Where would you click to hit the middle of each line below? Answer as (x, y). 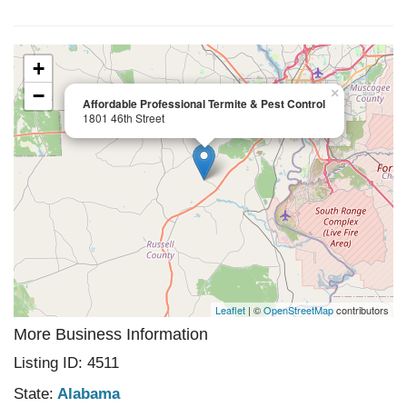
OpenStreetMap (298, 310)
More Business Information (111, 334)
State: (34, 394)
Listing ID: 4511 (66, 363)
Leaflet (230, 310)
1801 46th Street (124, 118)
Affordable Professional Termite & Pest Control (204, 104)
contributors (361, 310)
